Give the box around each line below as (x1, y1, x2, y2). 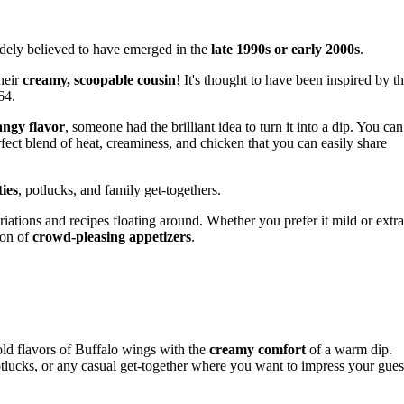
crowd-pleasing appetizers (32, 229, 191, 245)
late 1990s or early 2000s (211, 41, 360, 58)
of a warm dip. (306, 342, 392, 358)
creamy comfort (209, 342, 306, 358)
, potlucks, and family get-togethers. (18, 182, 221, 198)
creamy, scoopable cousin (23, 72, 176, 88)
